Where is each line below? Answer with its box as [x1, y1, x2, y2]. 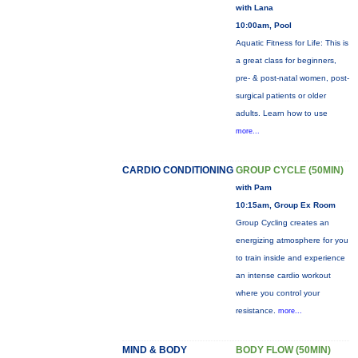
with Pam [235, 183, 272, 192]
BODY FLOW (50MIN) [235, 344, 331, 356]
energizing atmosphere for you [235, 236, 348, 245]
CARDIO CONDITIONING [121, 165, 233, 176]
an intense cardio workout [235, 271, 331, 280]
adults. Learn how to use [235, 109, 328, 117]
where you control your [235, 288, 320, 297]
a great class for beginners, [235, 56, 336, 65]
